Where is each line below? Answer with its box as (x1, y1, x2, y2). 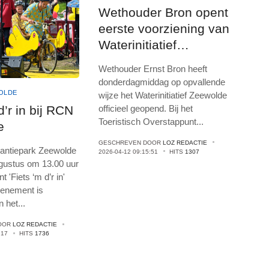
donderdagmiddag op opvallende (98, 76, 226, 87)
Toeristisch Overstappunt (98, 116, 197, 127)
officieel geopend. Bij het (98, 103, 193, 113)
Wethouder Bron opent (98, 5, 229, 19)
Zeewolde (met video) (98, 53, 223, 68)
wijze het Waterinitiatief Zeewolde (98, 89, 228, 100)
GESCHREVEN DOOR (98, 139, 163, 146)
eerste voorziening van (98, 21, 230, 35)
